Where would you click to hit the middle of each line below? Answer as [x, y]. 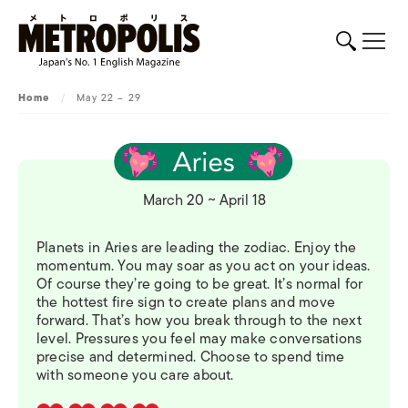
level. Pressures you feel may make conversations [199, 338]
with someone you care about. [135, 375]
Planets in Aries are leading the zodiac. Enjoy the [196, 247]
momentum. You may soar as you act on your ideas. [204, 265]
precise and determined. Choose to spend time [191, 357]
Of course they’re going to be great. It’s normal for [200, 284]
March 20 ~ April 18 [204, 200]
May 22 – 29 [108, 97]
